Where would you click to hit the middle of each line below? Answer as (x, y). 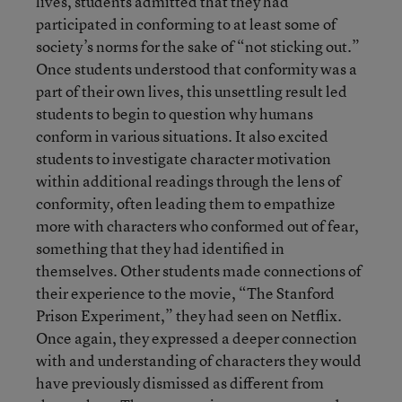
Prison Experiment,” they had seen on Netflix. (189, 315)
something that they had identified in (160, 248)
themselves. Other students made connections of (199, 271)
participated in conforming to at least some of (186, 24)
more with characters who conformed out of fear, (197, 226)
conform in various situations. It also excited (182, 136)
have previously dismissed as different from (180, 383)
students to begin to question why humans (175, 114)
